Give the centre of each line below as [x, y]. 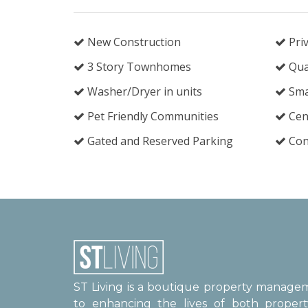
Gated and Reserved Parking [159, 141]
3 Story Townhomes [138, 67]
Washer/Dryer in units [143, 91]
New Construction [133, 42]
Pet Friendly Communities [152, 116]
